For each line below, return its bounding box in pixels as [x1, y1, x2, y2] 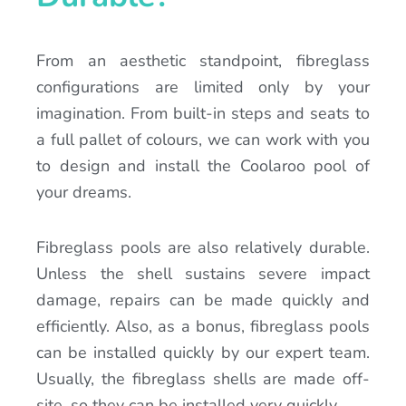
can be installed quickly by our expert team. [36, 341, 370, 363]
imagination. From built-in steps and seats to [36, 102, 370, 125]
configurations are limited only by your [36, 76, 370, 99]
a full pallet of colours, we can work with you [36, 129, 370, 151]
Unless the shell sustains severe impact [36, 262, 370, 285]
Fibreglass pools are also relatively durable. [36, 236, 370, 258]
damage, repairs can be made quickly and [36, 288, 370, 311]
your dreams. [36, 181, 132, 204]
